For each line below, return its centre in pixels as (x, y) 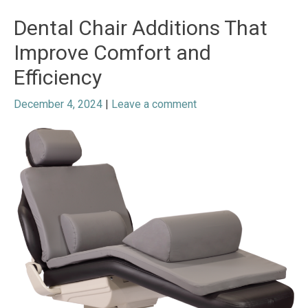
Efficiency (58, 78)
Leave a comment (154, 104)
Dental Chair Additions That (141, 28)
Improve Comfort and (112, 53)
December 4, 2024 (58, 104)
